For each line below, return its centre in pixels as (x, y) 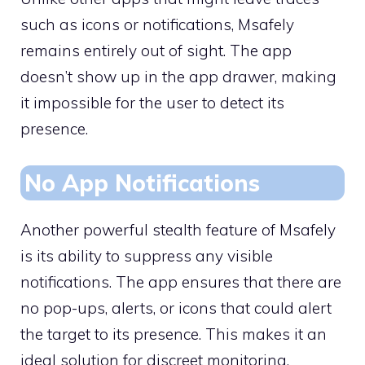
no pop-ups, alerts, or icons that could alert (176, 308)
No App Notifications (142, 182)
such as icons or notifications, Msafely (157, 25)
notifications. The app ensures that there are (181, 281)
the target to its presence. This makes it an (174, 334)
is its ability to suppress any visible (147, 255)
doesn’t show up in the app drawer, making (178, 77)
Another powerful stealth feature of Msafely (178, 229)
